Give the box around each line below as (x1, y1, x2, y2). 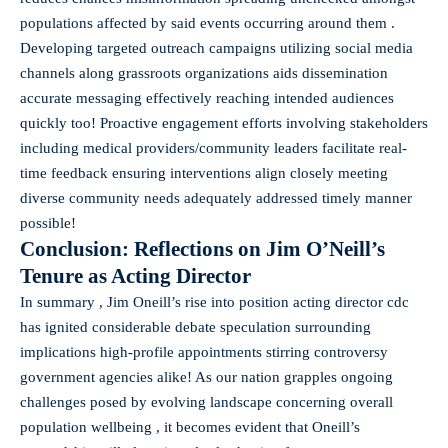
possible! (20, 214, 76, 231)
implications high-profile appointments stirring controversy (20, 343, 388, 360)
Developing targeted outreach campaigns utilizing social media (20, 39, 413, 56)
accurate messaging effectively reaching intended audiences (20, 89, 394, 106)
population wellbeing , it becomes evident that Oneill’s (20, 418, 360, 435)
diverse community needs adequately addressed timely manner (20, 189, 412, 206)
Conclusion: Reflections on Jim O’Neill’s (20, 236, 385, 261)
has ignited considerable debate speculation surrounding (20, 318, 371, 335)
